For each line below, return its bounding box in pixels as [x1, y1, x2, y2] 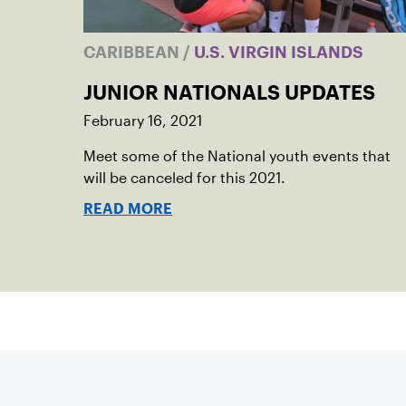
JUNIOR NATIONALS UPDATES [83, 85, 375, 100]
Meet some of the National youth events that [83, 149, 391, 164]
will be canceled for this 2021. [83, 170, 285, 186]
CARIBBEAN [83, 46, 183, 58]
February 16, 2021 [83, 113, 202, 129]
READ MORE [83, 204, 172, 214]
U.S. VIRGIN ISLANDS [190, 46, 363, 58]
